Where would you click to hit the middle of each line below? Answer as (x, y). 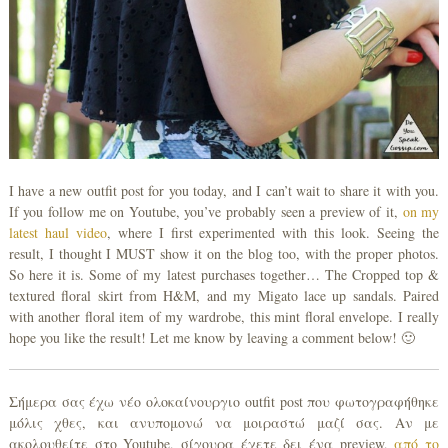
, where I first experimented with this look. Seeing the (273, 232)
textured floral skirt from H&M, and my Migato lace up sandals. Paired (224, 295)
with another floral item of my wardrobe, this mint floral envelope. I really (224, 316)
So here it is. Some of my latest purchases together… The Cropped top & (224, 274)
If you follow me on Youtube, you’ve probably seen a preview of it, (203, 211)
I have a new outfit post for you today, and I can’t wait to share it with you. (224, 190)
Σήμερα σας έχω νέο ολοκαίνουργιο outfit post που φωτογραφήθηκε (224, 401)
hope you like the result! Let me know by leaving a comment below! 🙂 (211, 337)
